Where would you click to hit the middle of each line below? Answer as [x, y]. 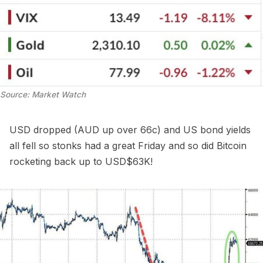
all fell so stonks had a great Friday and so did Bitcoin [128, 145]
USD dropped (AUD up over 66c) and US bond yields [130, 129]
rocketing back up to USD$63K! [81, 161]
